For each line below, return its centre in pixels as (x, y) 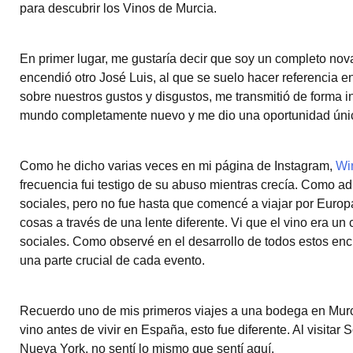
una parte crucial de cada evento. (112, 260)
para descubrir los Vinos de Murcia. (118, 8)
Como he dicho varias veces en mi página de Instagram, (178, 166)
